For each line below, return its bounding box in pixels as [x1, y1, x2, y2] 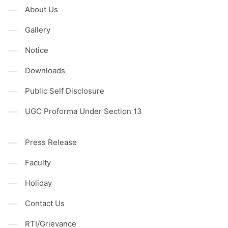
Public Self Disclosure [25, 85, 104, 96]
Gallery [25, 24, 50, 35]
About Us [25, 4, 58, 14]
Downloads [25, 65, 65, 75]
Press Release [25, 137, 77, 147]
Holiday [25, 178, 52, 188]
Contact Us [25, 198, 65, 208]
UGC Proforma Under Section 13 [25, 106, 142, 116]
